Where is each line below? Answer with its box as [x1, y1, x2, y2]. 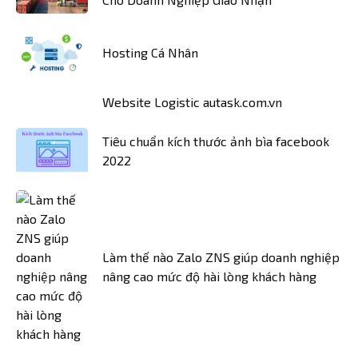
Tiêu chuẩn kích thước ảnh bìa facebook [102, 133, 329, 149]
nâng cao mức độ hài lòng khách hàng [102, 268, 316, 284]
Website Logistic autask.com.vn [102, 93, 282, 109]
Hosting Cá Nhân [102, 45, 198, 61]
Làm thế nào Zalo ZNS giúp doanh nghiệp [102, 249, 340, 265]
